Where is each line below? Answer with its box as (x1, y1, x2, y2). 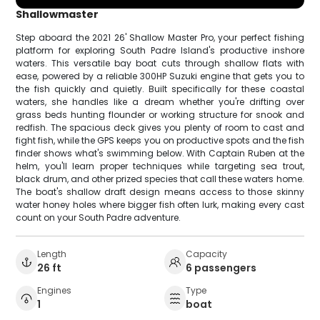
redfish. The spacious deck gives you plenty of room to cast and (16, 121, 304, 134)
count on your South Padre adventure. (16, 211, 181, 224)
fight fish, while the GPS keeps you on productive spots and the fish (16, 134, 304, 146)
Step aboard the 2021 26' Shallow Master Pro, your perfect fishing (16, 31, 304, 44)
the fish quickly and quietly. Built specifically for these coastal (16, 82, 304, 95)
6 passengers (186, 260, 256, 275)
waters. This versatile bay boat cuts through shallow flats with (16, 56, 304, 69)
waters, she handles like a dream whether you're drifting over (16, 95, 304, 108)
